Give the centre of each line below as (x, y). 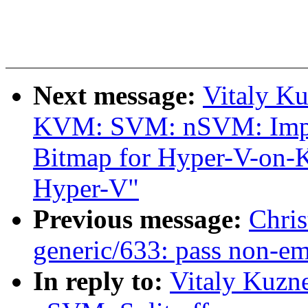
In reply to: (101, 281)
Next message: (118, 96)
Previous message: (141, 219)
